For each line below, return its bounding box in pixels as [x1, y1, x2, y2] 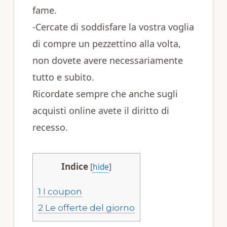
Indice [61, 161, 88, 172]
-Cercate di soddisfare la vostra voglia [32, 21, 194, 33]
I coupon [41, 186, 82, 197]
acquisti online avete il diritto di [32, 104, 169, 117]
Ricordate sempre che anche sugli [32, 88, 178, 100]
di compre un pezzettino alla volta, [32, 37, 181, 50]
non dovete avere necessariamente [32, 54, 183, 66]
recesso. [32, 121, 68, 133]
